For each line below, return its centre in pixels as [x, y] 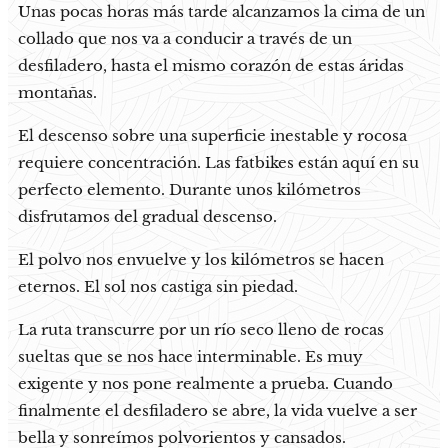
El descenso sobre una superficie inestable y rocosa [212, 135]
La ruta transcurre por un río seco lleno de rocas [201, 329]
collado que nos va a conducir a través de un [185, 38]
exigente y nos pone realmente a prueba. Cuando [205, 383]
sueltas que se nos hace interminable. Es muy [190, 356]
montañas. [57, 92]
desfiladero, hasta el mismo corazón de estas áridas [211, 65]
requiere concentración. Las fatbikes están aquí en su [218, 162]
